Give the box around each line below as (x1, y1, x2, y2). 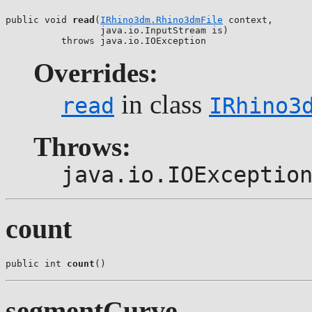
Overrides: (33, 57, 158, 88)
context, (223, 14, 273, 25)
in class (114, 88, 209, 119)
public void (6, 14, 72, 25)
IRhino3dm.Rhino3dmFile (100, 14, 223, 25)
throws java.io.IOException (6, 35, 206, 46)
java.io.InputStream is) (6, 24, 228, 36)
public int (6, 258, 67, 270)
